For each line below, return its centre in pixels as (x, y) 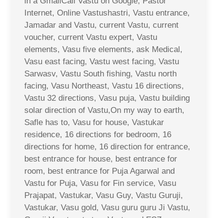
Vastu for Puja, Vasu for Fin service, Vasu (100, 183)
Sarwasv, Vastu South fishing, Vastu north (100, 73)
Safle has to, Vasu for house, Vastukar (94, 122)
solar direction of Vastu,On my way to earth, (104, 110)
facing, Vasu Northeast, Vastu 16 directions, (104, 86)
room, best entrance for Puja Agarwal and (100, 171)
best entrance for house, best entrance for (101, 159)
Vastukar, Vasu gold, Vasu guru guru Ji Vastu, (107, 207)
